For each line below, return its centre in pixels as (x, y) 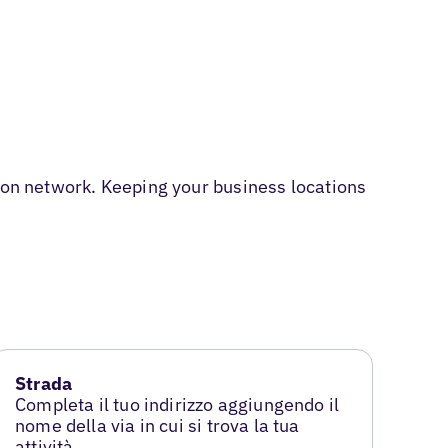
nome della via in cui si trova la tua (157, 426)
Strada (44, 384)
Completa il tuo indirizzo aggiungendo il (177, 405)
